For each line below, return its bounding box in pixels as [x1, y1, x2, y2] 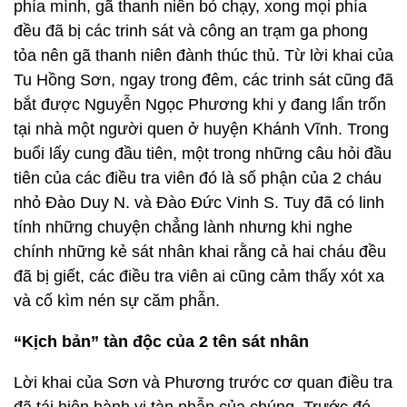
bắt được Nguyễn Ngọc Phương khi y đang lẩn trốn [14, 95, 386, 114]
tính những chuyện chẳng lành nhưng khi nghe [14, 218, 352, 236]
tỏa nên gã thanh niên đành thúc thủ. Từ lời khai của [14, 46, 393, 65]
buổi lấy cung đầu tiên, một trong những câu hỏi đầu [14, 144, 392, 163]
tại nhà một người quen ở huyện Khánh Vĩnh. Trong [14, 120, 389, 138]
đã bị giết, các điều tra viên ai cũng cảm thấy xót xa [14, 267, 384, 285]
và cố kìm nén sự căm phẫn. [14, 292, 220, 310]
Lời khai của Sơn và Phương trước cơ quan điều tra [14, 373, 392, 392]
